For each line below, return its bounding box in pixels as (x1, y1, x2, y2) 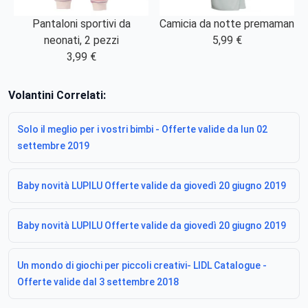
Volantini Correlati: (8, 89, 106, 102)
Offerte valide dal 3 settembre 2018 (17, 276, 179, 288)
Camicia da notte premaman (159, 17, 294, 31)
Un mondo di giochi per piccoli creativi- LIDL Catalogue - (17, 260, 267, 272)
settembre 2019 (17, 140, 89, 152)
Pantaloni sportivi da (32, 17, 131, 31)
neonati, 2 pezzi (43, 34, 119, 47)
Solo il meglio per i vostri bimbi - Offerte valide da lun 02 (17, 124, 267, 135)
